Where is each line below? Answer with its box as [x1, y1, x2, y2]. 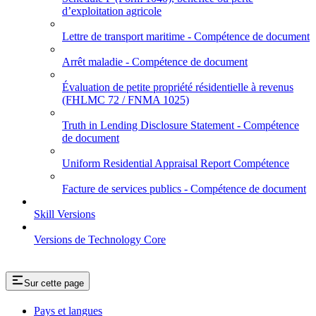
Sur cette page [24, 278, 84, 289]
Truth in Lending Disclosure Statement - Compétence [62, 119, 299, 132]
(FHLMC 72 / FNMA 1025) [62, 94, 189, 107]
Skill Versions [34, 208, 95, 221]
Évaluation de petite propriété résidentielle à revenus [62, 81, 293, 94]
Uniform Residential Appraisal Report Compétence [62, 157, 289, 170]
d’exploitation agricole [62, 5, 162, 18]
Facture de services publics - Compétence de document [62, 183, 306, 195]
